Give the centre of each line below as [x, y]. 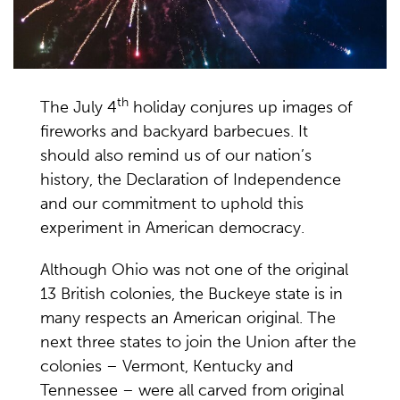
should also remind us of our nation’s [176, 155]
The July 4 [79, 107]
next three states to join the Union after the [198, 342]
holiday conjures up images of [241, 107]
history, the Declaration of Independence [191, 179]
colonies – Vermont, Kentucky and [167, 366]
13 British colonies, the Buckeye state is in [192, 293]
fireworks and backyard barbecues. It [174, 131]
